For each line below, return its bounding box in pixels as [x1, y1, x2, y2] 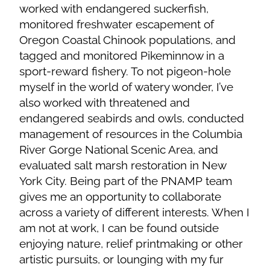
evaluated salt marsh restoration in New [19, 158, 227, 172]
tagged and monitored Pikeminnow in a [19, 48, 225, 62]
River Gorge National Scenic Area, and [19, 142, 219, 156]
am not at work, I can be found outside [19, 221, 219, 234]
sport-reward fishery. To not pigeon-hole [19, 64, 231, 78]
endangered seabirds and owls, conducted [19, 111, 245, 125]
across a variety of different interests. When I [19, 205, 250, 219]
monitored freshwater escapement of [19, 17, 215, 31]
